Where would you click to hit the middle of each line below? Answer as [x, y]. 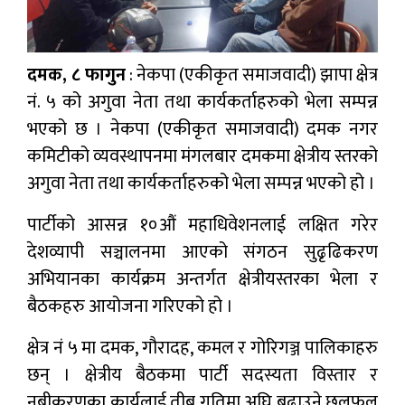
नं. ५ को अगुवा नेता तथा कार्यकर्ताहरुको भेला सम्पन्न [202, 103]
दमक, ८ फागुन [76, 75]
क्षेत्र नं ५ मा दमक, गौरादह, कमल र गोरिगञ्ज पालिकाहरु [202, 348]
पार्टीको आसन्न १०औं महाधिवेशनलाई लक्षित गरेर [202, 226]
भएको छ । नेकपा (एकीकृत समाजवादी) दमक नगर [202, 130]
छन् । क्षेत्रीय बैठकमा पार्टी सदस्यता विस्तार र [202, 376]
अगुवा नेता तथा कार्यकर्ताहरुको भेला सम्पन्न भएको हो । [201, 184]
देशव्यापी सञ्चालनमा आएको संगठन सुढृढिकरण [202, 253]
